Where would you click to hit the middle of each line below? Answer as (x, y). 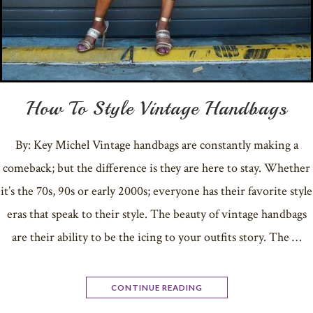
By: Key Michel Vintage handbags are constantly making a (156, 145)
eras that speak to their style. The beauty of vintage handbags (156, 214)
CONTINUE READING (156, 287)
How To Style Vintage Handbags (156, 108)
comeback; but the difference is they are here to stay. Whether (156, 168)
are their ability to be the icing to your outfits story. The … (156, 237)
